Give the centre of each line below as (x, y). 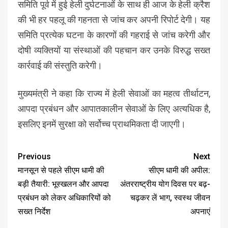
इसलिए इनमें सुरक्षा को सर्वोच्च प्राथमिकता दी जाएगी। (102, 124)
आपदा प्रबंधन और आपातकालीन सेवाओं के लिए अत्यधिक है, (114, 109)
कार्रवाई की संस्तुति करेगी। (60, 65)
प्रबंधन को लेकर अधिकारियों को (64, 198)
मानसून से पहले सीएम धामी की (61, 170)
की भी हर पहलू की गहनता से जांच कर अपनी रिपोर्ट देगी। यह (114, 20)
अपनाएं (200, 211)
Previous (34, 156)
